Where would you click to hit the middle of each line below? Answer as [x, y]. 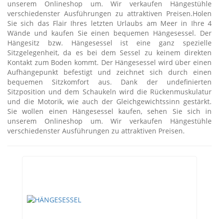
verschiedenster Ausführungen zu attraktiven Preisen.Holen [109, 13]
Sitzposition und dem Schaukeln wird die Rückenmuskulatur [109, 92]
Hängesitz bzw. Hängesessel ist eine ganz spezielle [109, 43]
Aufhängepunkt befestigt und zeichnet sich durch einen [109, 72]
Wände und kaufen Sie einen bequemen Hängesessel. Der [109, 33]
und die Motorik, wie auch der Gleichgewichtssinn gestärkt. [109, 101]
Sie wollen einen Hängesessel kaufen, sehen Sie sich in [109, 111]
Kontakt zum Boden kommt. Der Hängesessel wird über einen [109, 62]
